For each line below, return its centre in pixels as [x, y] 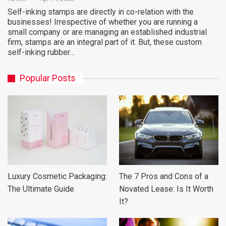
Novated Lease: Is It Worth [166, 189]
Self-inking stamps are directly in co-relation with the [101, 12]
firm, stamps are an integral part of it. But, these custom [105, 42]
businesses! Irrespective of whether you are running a [103, 22]
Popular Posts [48, 78]
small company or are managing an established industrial [107, 32]
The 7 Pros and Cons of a [164, 177]
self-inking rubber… [41, 52]
